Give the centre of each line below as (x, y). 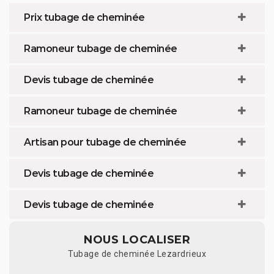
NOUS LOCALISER (137, 239)
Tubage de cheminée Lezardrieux (137, 254)
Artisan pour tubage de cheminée (105, 142)
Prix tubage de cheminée (84, 17)
